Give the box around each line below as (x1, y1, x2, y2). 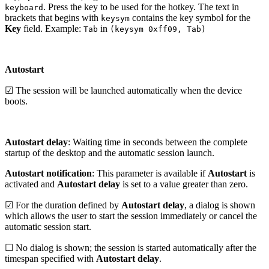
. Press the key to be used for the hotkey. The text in (43, 2, 239, 13)
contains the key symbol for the (130, 13, 250, 23)
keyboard (5, 3, 43, 13)
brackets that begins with (5, 13, 101, 23)
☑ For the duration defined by (5, 200, 121, 211)
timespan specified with (5, 253, 96, 264)
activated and (5, 179, 57, 190)
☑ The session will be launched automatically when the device (5, 85, 242, 96)
